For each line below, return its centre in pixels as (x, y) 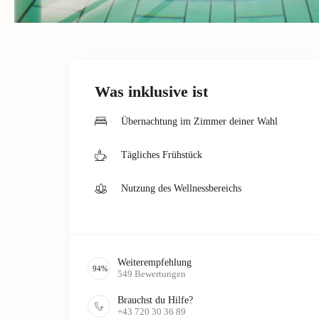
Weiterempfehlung (155, 262)
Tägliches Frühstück (162, 155)
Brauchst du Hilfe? (155, 300)
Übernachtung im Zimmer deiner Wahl (199, 121)
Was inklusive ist (151, 91)
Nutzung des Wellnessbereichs (181, 188)
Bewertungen (160, 273)
